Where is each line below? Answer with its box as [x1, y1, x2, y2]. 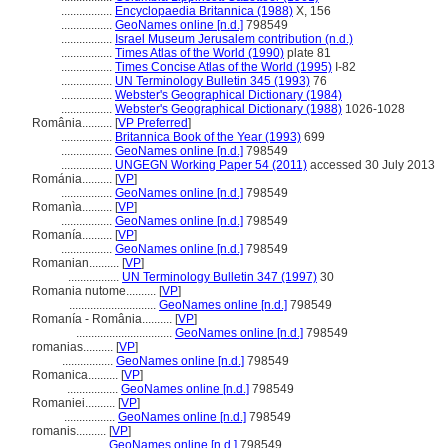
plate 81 [284, 46, 331, 60]
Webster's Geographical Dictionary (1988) [115, 102, 342, 116]
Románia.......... [32, 172, 115, 186]
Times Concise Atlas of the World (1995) [115, 60, 332, 74]
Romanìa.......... [32, 200, 115, 214]
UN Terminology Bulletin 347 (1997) [122, 270, 317, 284]
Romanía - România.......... [32, 312, 175, 326]
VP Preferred [118, 116, 188, 130]
